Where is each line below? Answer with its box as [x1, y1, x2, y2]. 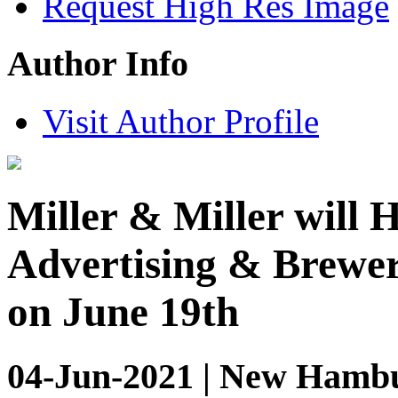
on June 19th [7, 289, 239, 336]
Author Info [7, 44, 188, 84]
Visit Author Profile [43, 101, 319, 140]
